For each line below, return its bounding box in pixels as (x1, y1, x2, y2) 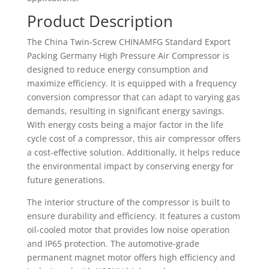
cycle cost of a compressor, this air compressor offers (26, 133, 241, 144)
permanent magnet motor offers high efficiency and (26, 252, 235, 263)
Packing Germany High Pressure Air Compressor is (26, 50, 229, 61)
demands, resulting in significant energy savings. (26, 105, 225, 116)
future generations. (26, 174, 105, 186)
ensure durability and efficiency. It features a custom (26, 210, 240, 222)
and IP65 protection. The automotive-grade (26, 238, 199, 249)
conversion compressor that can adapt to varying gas (26, 91, 240, 103)
